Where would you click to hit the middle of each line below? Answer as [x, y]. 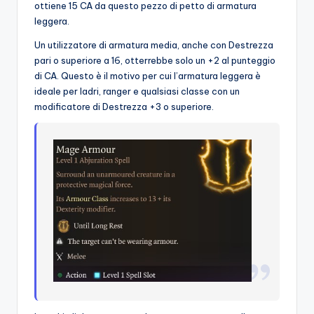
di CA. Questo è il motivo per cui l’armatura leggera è [148, 76]
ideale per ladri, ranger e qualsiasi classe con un [137, 91]
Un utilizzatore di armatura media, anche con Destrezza [154, 45]
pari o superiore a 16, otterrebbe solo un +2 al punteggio [155, 61]
